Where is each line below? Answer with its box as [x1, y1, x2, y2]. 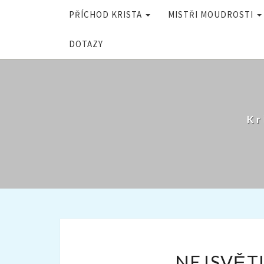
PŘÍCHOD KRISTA [69, 9, 144, 20]
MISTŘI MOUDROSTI [168, 9, 256, 20]
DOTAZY [69, 38, 103, 49]
